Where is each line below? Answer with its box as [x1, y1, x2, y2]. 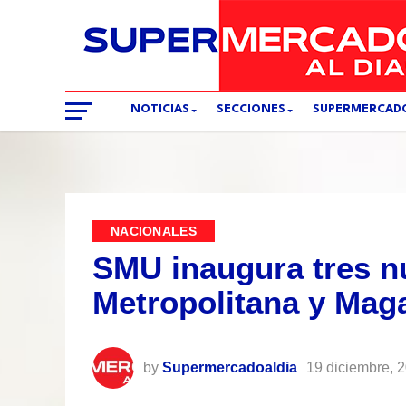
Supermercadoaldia [162, 360, 297, 376]
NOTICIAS [130, 103, 189, 115]
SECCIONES [217, 103, 285, 115]
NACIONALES [111, 224, 197, 239]
